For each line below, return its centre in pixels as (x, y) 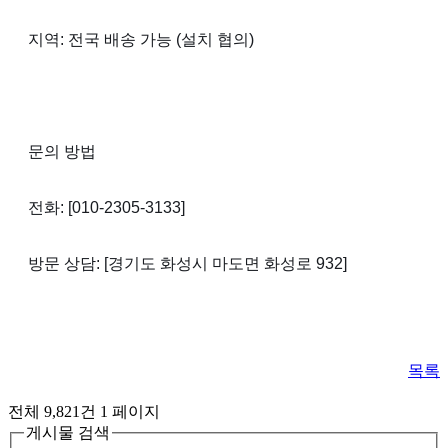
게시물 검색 (68, 432)
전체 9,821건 (52, 411)
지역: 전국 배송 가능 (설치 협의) (143, 39)
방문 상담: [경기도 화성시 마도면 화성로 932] (187, 263)
